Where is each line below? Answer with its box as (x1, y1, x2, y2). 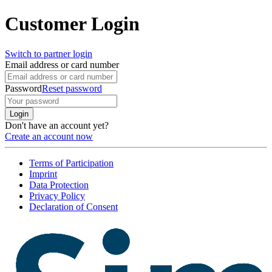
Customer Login (5, 13, 140, 35)
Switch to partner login (5, 48, 92, 59)
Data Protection (29, 179, 89, 190)
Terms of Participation (29, 157, 114, 168)
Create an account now (5, 131, 93, 141)
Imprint (29, 168, 57, 179)
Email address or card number (5, 59, 119, 70)
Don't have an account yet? (5, 120, 109, 131)
